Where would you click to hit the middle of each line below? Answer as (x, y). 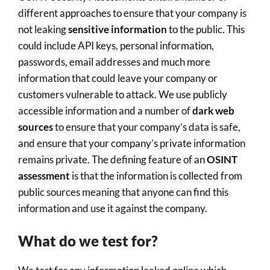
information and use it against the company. (114, 208)
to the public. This (206, 29)
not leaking (43, 29)
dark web (213, 110)
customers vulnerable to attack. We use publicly (123, 94)
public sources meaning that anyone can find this (123, 192)
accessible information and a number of (105, 110)
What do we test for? (88, 241)
